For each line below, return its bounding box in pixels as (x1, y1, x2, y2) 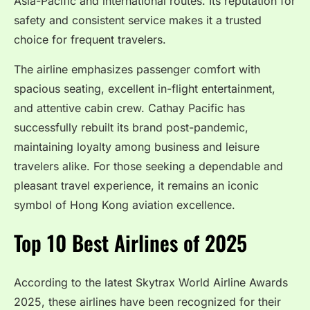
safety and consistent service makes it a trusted (14, 13, 262, 28)
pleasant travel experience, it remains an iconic (14, 178, 259, 192)
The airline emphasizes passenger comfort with (14, 62, 260, 76)
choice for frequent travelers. (14, 33, 166, 47)
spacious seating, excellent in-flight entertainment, (14, 81, 275, 95)
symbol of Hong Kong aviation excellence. (14, 197, 235, 212)
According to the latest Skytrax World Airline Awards (14, 275, 288, 290)
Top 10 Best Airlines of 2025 (14, 227, 247, 259)
